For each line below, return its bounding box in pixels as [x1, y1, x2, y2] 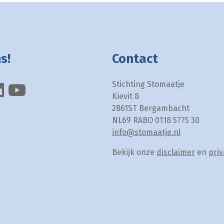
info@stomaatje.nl [112, 127, 180, 137]
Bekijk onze [112, 147, 156, 157]
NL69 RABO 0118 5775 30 [112, 115, 199, 125]
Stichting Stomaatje [112, 79, 184, 89]
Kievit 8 [112, 91, 139, 101]
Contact [112, 51, 158, 67]
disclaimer [156, 147, 195, 157]
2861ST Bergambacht [112, 103, 189, 113]
